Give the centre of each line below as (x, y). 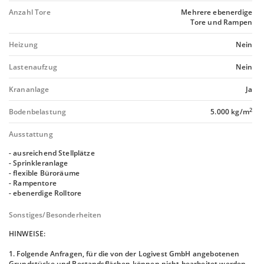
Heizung (24, 44)
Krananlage (29, 89)
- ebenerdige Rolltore (45, 193)
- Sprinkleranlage (39, 163)
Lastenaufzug (33, 67)
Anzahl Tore (30, 12)
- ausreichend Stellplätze (52, 153)
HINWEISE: (27, 234)
